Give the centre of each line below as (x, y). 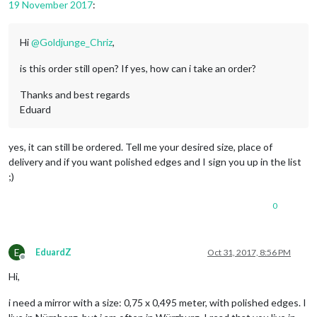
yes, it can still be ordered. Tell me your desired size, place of (140, 146)
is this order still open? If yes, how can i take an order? (138, 68)
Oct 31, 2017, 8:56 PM (249, 252)
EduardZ (53, 252)
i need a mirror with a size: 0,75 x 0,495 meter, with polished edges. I (157, 302)
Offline (35, 262)
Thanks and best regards (75, 94)
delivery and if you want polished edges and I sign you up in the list (155, 161)
